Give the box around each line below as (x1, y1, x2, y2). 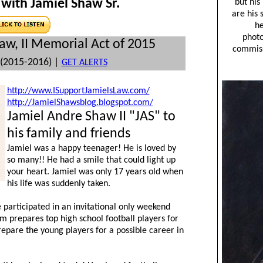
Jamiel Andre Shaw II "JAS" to (6, 110, 176, 124)
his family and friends (6, 127, 130, 141)
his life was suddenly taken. (6, 179, 110, 188)
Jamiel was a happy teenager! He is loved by (6, 144, 176, 153)
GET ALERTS (61, 58, 107, 68)
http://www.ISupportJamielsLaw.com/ (6, 86, 150, 96)
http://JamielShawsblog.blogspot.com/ (6, 98, 153, 107)
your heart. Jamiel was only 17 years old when (6, 167, 183, 177)
